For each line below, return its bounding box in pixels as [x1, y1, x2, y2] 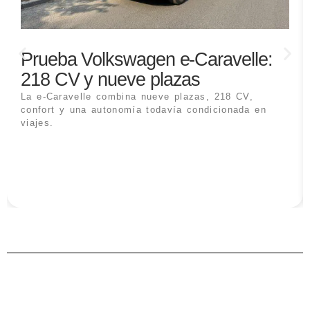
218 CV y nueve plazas [21, 69, 201, 91]
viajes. [21, 118, 54, 129]
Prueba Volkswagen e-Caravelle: [21, 49, 273, 71]
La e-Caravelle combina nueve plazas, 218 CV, [21, 91, 253, 102]
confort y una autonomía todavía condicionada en [21, 104, 266, 116]
